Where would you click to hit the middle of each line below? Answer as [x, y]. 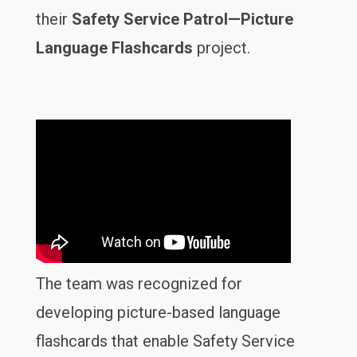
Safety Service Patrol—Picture [182, 20]
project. [221, 48]
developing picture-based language [158, 312]
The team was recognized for [139, 284]
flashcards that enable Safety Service [165, 341]
